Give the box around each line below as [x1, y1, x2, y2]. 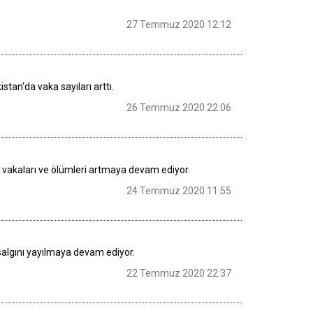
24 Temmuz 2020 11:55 [126, 184, 231, 196]
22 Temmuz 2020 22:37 [126, 268, 231, 279]
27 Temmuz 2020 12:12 [126, 19, 231, 31]
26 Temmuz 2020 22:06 [126, 102, 231, 114]
